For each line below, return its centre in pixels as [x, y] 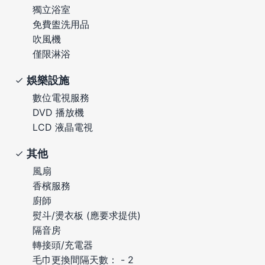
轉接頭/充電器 [63, 245]
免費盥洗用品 [61, 24]
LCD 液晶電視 [63, 127]
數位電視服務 [61, 97]
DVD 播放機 [58, 112]
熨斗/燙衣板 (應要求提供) [87, 215]
